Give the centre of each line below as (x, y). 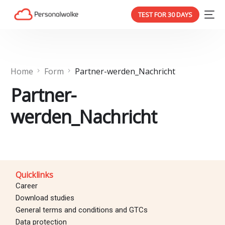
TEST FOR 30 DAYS (165, 15)
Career (26, 186)
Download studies (45, 198)
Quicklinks (34, 175)
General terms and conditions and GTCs (81, 210)
